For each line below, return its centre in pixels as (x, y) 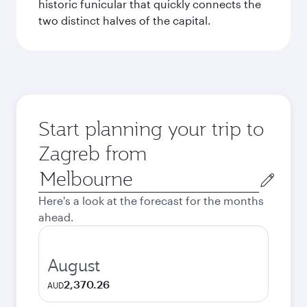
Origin (54, 173)
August (74, 265)
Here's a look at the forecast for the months (151, 200)
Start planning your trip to (151, 128)
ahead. (56, 217)
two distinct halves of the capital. (125, 20)
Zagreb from (93, 153)
